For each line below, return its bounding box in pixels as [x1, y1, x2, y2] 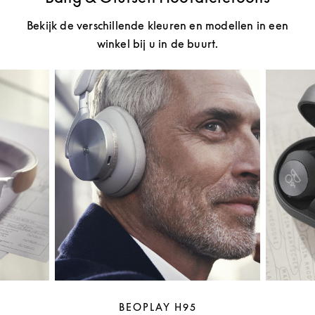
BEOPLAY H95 [118, 301, 197, 313]
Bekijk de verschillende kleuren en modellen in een [26, 18, 288, 32]
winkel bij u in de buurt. [96, 37, 219, 51]
